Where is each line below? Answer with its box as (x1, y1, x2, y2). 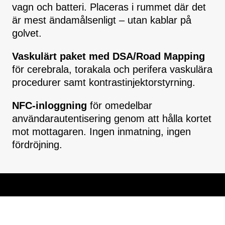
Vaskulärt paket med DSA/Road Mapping (12, 51, 205, 62)
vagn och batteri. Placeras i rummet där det (12, 2, 206, 13)
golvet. (12, 28, 42, 39)
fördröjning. (12, 139, 62, 151)
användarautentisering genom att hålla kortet (12, 113, 211, 125)
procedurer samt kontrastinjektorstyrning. (12, 77, 195, 88)
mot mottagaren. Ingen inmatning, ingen (12, 126, 191, 138)
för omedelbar (87, 100, 152, 111)
